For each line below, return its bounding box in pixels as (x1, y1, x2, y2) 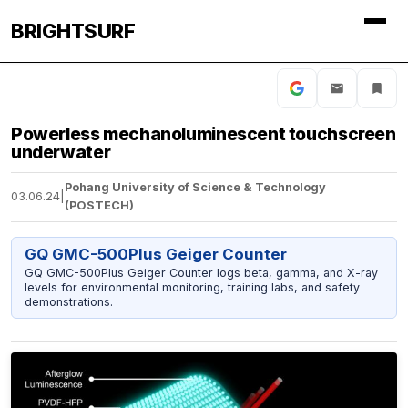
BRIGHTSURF (11, 19, 135, 43)
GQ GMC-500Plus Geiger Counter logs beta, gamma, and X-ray (24, 265, 378, 280)
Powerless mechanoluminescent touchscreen (11, 123, 396, 145)
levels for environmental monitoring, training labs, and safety (24, 280, 360, 294)
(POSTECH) (65, 199, 134, 213)
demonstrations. (24, 294, 113, 309)
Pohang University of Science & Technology (65, 180, 326, 195)
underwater (11, 141, 111, 163)
